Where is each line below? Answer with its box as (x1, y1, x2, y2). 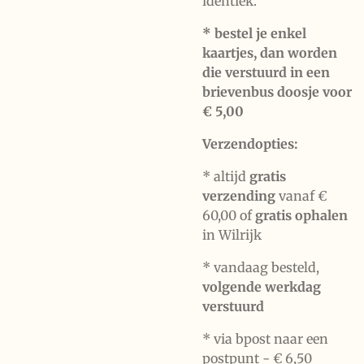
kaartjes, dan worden (202, 45, 337, 61)
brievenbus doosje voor (202, 84, 352, 100)
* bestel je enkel (202, 25, 306, 41)
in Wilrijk (202, 227, 262, 243)
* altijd (202, 168, 249, 184)
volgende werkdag (202, 279, 321, 295)
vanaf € (275, 188, 327, 204)
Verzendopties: (202, 136, 298, 152)
